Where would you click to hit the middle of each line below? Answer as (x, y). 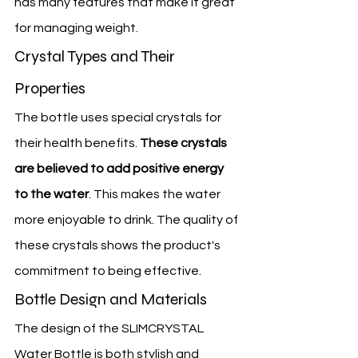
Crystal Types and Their (96, 57)
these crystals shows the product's (119, 246)
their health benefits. (77, 143)
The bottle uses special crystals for (119, 118)
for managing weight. (76, 28)
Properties (50, 89)
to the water (52, 195)
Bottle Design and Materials (111, 300)
